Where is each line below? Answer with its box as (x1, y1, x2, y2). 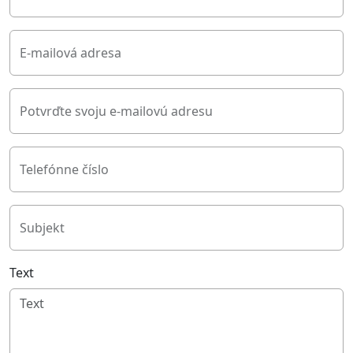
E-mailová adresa (20, 44, 121, 62)
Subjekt (20, 219, 65, 237)
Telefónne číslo (20, 161, 109, 179)
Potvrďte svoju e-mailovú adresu (20, 102, 213, 121)
